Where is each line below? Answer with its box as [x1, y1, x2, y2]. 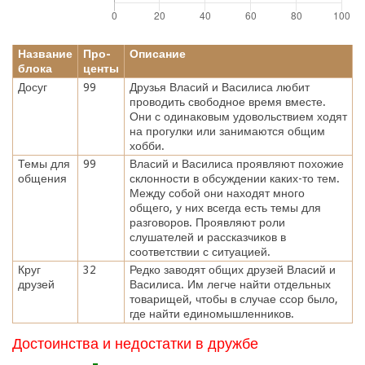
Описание [129, 46, 186, 60]
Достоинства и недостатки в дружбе [12, 335, 258, 353]
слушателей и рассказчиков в [129, 230, 286, 244]
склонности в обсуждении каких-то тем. [129, 171, 340, 185]
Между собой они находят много [129, 186, 305, 200]
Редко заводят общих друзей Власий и [129, 262, 336, 276]
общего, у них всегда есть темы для [129, 200, 321, 214]
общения [17, 171, 67, 185]
